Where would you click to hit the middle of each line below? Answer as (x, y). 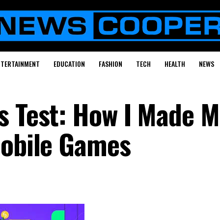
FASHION (110, 64)
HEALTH (175, 64)
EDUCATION (69, 64)
